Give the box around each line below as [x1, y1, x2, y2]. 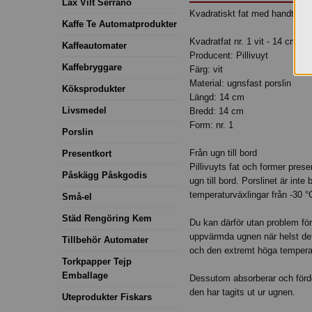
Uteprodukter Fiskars [62, 291, 152, 302]
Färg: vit [189, 64, 223, 75]
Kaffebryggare [62, 61, 122, 72]
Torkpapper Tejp [62, 256, 132, 267]
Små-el [62, 191, 92, 202]
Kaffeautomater [62, 40, 127, 51]
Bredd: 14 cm [189, 106, 244, 117]
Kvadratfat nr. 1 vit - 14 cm [189, 36, 297, 47]
